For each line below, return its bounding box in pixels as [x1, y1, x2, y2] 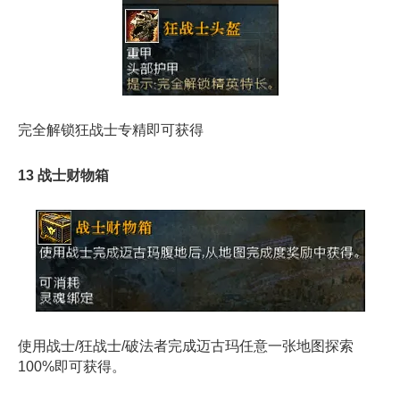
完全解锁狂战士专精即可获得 [18, 122, 204, 138]
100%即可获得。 [18, 358, 126, 374]
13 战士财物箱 [18, 167, 109, 183]
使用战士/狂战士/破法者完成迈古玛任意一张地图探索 [18, 337, 354, 354]
